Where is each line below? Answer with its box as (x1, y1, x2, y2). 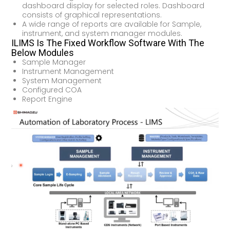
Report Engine (22, 94, 72, 105)
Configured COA (22, 85, 82, 95)
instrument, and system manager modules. (22, 28, 182, 39)
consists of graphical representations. (22, 10, 162, 21)
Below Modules (11, 47, 74, 59)
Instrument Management (22, 66, 114, 77)
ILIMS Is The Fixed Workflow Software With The (11, 37, 205, 49)
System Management (22, 75, 102, 86)
